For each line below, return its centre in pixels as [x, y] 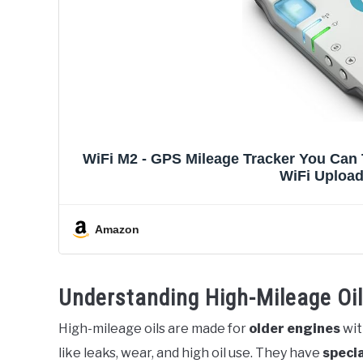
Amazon [117, 229]
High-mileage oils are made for [154, 328]
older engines [295, 328]
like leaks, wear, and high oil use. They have [190, 352]
